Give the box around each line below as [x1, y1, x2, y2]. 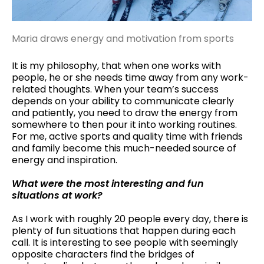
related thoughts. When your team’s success [12, 82, 219, 96]
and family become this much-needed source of [12, 141, 236, 155]
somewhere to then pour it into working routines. [12, 117, 237, 131]
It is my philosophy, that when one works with [12, 58, 221, 72]
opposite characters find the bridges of [12, 247, 194, 261]
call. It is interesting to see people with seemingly [12, 235, 238, 249]
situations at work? [12, 188, 103, 202]
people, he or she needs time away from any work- [12, 70, 249, 84]
